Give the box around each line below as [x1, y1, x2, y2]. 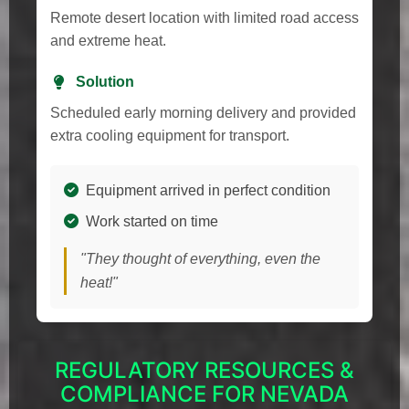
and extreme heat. [50, 32, 166, 48]
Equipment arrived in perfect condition [86, 182, 330, 198]
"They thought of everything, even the [80, 250, 320, 267]
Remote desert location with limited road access [50, 9, 359, 26]
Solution [76, 73, 134, 89]
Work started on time [86, 213, 218, 229]
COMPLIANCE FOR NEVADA [60, 380, 349, 407]
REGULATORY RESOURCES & [55, 356, 354, 383]
